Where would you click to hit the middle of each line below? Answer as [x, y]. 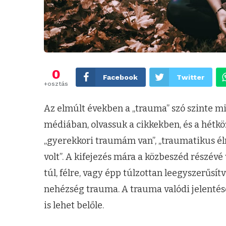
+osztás [56, 84]
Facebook [120, 77]
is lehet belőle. [74, 206]
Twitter [190, 77]
